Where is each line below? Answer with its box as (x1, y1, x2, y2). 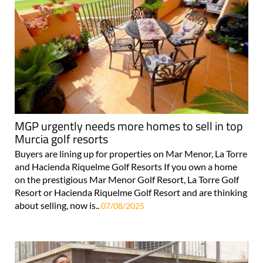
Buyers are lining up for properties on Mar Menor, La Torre (15, 126, 247, 138)
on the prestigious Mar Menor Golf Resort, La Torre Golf (15, 152, 239, 164)
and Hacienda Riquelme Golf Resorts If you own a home (15, 139, 237, 151)
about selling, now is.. (15, 178, 101, 190)
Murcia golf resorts (15, 108, 108, 127)
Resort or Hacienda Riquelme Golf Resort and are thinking (15, 165, 247, 177)
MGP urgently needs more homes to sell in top (15, 95, 243, 114)
